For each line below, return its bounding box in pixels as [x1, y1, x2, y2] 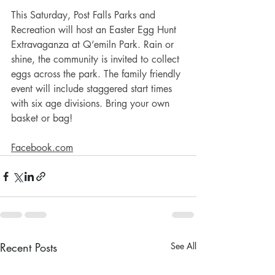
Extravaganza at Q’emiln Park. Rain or [11, 38, 177, 52]
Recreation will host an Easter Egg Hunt [11, 23, 179, 37]
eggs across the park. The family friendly [11, 68, 184, 81]
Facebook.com [11, 141, 73, 155]
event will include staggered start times [11, 82, 175, 96]
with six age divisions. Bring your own [11, 97, 172, 110]
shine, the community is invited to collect [11, 53, 182, 66]
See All [171, 240, 196, 252]
